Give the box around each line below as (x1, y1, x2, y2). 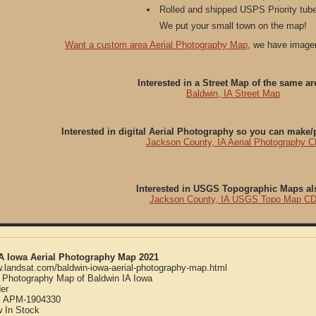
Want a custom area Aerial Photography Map (65, 39, 248, 50)
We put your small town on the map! (159, 20, 307, 31)
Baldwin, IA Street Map (186, 88, 280, 99)
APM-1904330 (3, 294, 61, 305)
